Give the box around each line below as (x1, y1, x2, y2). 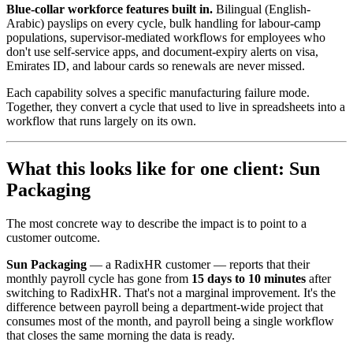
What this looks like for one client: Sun (6, 158, 320, 180)
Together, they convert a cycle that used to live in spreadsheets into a (6, 100, 345, 114)
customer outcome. (6, 231, 100, 245)
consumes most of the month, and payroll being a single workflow (6, 314, 334, 329)
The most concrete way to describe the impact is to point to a (6, 217, 307, 231)
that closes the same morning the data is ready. (6, 329, 235, 343)
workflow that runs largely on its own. (6, 114, 196, 128)
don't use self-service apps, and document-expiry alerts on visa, (6, 45, 318, 59)
